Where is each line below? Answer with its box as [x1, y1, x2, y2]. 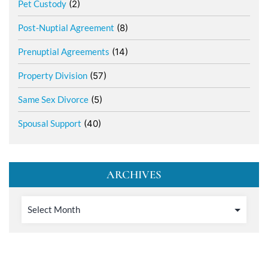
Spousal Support [18, 118, 81, 129]
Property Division [18, 70, 87, 81]
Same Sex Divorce [18, 94, 89, 105]
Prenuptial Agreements [18, 46, 109, 57]
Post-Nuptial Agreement [18, 22, 114, 33]
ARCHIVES [106, 167, 162, 182]
